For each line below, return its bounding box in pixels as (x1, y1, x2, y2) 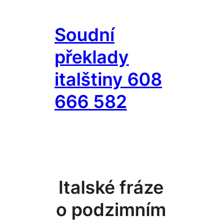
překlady (55, 46, 129, 68)
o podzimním (56, 199, 166, 221)
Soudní (55, 24, 114, 46)
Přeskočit (42, 5, 77, 15)
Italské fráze (58, 176, 164, 199)
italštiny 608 (55, 68, 162, 91)
